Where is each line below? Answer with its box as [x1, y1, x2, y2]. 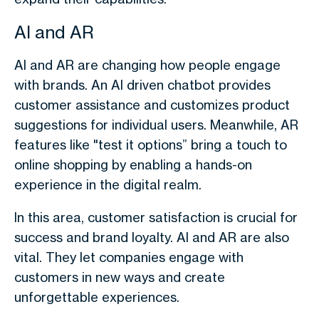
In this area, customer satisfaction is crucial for [14, 209, 298, 225]
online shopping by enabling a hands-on [14, 157, 252, 172]
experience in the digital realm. [14, 177, 202, 192]
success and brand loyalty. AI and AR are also [14, 229, 289, 245]
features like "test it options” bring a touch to [14, 137, 287, 152]
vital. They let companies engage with [14, 249, 244, 265]
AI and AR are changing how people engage [14, 57, 281, 73]
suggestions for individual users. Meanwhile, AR [14, 117, 298, 132]
